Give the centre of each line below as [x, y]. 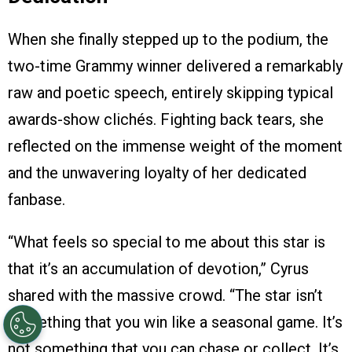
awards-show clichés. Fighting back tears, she [166, 119]
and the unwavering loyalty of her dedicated [157, 172]
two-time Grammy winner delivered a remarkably [175, 66]
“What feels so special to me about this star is [167, 242]
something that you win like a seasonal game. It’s [175, 322]
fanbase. [37, 199]
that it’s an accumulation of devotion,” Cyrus [158, 268]
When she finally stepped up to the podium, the [168, 39]
